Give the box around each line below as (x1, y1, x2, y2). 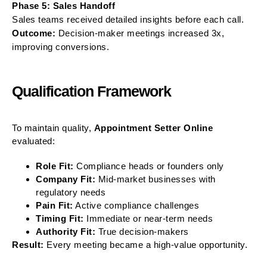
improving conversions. (12, 41, 109, 52)
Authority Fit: (36, 226, 95, 237)
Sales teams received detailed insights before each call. (12, 14, 244, 24)
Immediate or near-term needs (83, 213, 213, 223)
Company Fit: (36, 173, 95, 184)
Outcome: (12, 27, 55, 38)
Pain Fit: (36, 200, 73, 210)
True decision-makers (95, 226, 189, 237)
